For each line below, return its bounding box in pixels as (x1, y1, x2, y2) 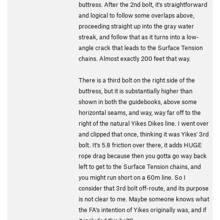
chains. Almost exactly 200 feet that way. (79, 55, 191, 62)
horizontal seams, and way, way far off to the (79, 109, 201, 116)
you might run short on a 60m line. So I (79, 173, 186, 181)
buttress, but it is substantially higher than (79, 87, 192, 95)
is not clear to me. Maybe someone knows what (79, 195, 209, 203)
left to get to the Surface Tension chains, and (79, 163, 201, 170)
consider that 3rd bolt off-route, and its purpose (79, 184, 209, 192)
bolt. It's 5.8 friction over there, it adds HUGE (79, 141, 202, 149)
